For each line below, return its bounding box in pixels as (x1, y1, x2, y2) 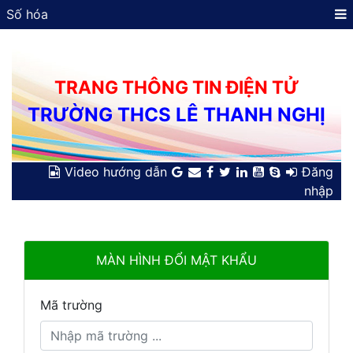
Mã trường (40, 297, 102, 313)
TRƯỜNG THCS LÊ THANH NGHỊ (28, 103, 325, 126)
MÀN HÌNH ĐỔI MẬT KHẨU (96, 252, 257, 268)
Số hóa (6, 6, 48, 22)
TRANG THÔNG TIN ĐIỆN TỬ (54, 76, 299, 98)
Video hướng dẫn (65, 164, 167, 180)
